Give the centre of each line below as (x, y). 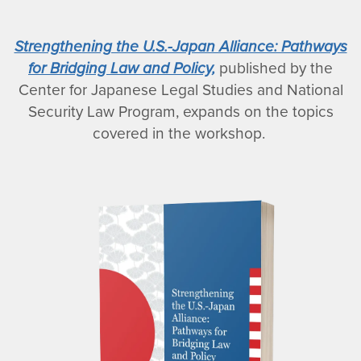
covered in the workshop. (180, 133)
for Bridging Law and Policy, (122, 68)
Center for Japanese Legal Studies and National (180, 89)
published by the (274, 68)
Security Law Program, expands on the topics (180, 111)
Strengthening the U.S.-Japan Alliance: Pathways (180, 46)
